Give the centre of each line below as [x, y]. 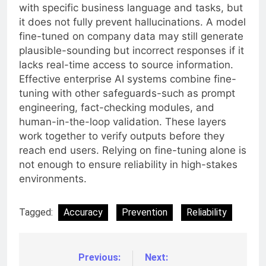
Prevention [145, 212]
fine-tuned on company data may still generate [131, 37]
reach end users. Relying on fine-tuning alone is [133, 151]
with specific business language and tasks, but [131, 8]
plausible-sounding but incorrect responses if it [132, 51]
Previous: [99, 257]
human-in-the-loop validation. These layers [123, 122]
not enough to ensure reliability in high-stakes [128, 165]
